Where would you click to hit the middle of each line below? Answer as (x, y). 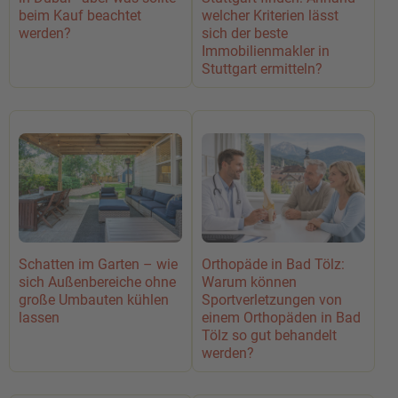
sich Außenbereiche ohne (97, 282)
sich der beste (245, 34)
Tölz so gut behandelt (269, 335)
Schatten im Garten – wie (98, 264)
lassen (39, 317)
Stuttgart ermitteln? (262, 69)
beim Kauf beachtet (80, 16)
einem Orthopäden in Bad (281, 317)
